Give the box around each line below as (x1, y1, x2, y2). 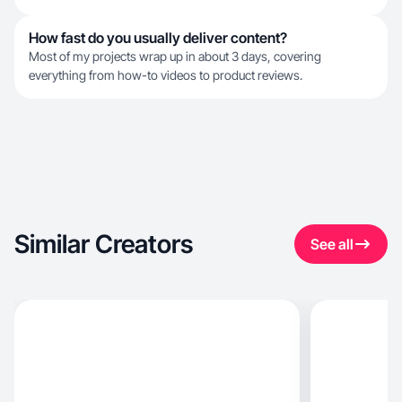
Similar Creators (14, 229, 193, 259)
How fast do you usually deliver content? (29, 29, 287, 47)
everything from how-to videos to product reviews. (29, 67, 302, 83)
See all (310, 235, 354, 253)
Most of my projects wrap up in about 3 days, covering (29, 48, 321, 64)
